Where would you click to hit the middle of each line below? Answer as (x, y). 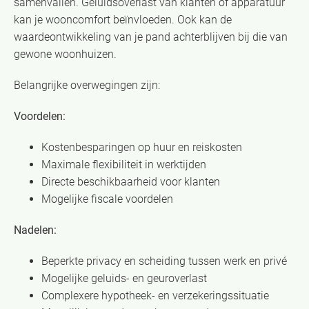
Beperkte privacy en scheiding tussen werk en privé (164, 261)
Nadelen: (35, 230)
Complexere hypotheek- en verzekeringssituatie (155, 295)
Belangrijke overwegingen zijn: (87, 85)
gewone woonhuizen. (65, 54)
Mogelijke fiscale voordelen (107, 199)
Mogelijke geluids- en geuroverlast (124, 278)
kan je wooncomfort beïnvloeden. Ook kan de (123, 19)
